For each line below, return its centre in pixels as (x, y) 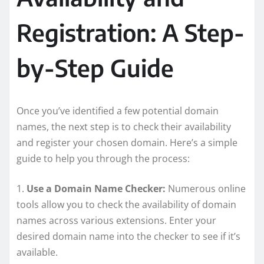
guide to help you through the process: (103, 158)
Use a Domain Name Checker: (96, 188)
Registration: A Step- (131, 32)
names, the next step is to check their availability (124, 126)
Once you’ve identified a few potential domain (118, 110)
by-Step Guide (95, 67)
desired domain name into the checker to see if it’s (128, 236)
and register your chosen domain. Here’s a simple (127, 142)
